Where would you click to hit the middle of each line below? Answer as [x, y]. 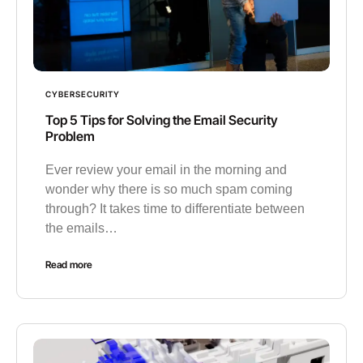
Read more [69, 264]
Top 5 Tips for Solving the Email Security [162, 120]
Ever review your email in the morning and [166, 169]
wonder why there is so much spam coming [169, 189]
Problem [70, 136]
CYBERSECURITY [83, 94]
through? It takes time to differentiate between [175, 208]
